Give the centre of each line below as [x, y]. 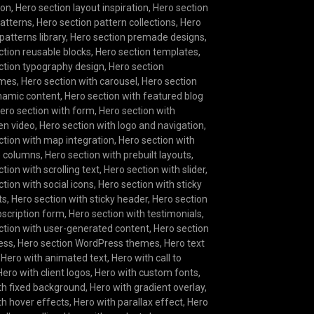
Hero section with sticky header [80, 199]
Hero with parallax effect [129, 302]
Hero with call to [147, 258]
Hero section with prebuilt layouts [118, 155]
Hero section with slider [155, 169]
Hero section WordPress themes [89, 243]
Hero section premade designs [138, 37]
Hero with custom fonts [147, 272]
